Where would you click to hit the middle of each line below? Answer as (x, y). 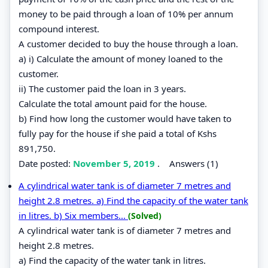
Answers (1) (194, 163)
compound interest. (59, 28)
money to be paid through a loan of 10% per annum (126, 13)
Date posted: (46, 163)
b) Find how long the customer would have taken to (125, 118)
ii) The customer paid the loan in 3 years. (102, 88)
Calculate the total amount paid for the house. (113, 103)
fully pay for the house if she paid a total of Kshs (118, 133)
